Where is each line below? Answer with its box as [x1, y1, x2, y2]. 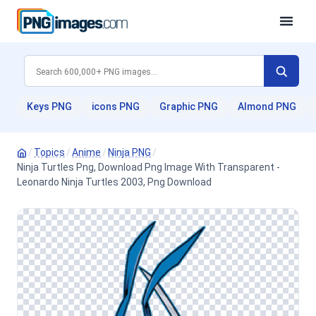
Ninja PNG [108, 147, 151, 158]
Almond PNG [238, 101, 296, 112]
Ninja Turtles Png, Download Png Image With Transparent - [17, 162, 280, 173]
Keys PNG [27, 101, 72, 112]
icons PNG [92, 101, 140, 112]
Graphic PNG [159, 101, 218, 112]
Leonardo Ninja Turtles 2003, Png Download [17, 176, 212, 188]
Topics [34, 147, 65, 158]
